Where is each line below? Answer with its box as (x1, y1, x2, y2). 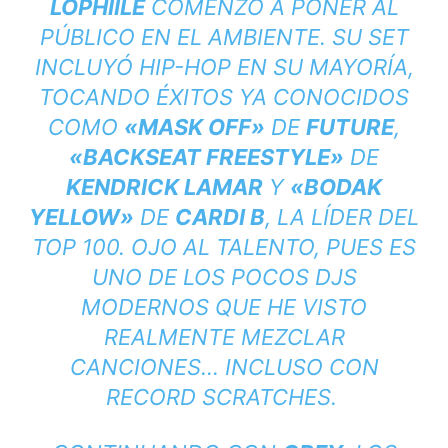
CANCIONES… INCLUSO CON (69, 353, 379, 380)
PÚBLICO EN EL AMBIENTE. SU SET (39, 23, 409, 50)
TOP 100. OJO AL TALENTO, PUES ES (32, 233, 416, 260)
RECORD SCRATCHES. (105, 383, 343, 410)
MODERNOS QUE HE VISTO (81, 293, 367, 320)
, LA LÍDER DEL (265, 203, 419, 230)
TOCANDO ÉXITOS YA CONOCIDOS (39, 83, 409, 110)
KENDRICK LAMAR (66, 173, 263, 200)
